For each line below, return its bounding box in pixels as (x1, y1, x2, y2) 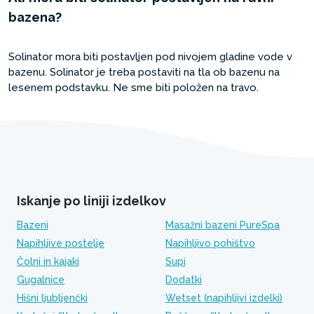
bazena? (8, 9, 62, 25)
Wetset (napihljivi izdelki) (165, 292, 282, 303)
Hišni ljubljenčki (17, 292, 88, 303)
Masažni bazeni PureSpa (165, 219, 280, 231)
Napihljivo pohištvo (165, 238, 255, 249)
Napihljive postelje (17, 238, 104, 249)
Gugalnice (17, 274, 64, 285)
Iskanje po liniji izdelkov (17, 193, 166, 208)
